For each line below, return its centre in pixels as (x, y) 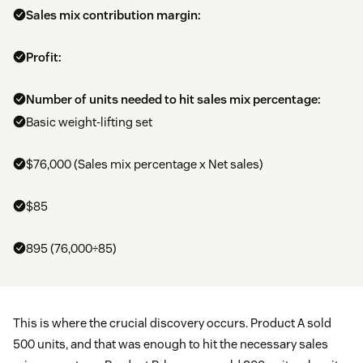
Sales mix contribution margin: (113, 15)
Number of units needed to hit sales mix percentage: (173, 100)
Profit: (44, 58)
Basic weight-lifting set (89, 122)
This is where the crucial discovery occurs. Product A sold (172, 323)
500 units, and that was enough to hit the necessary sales (171, 344)
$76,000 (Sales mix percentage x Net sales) (145, 164)
